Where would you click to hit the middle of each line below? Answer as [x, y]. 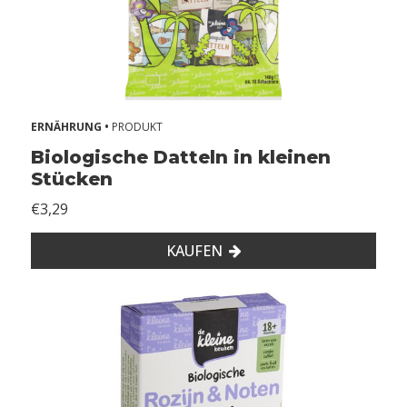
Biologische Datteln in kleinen [181, 157]
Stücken [72, 179]
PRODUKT [137, 126]
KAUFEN [194, 250]
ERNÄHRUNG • [71, 126]
